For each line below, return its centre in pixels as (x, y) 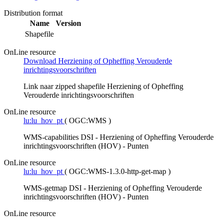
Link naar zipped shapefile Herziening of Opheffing (103, 87)
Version (68, 23)
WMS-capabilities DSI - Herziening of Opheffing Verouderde (119, 137)
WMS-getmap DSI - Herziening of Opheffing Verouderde (113, 188)
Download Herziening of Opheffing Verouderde (98, 61)
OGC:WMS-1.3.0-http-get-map (119, 172)
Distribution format (33, 13)
